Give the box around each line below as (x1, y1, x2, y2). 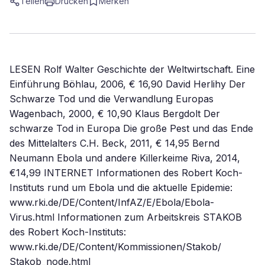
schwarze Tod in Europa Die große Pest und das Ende (9, 122, 253, 134)
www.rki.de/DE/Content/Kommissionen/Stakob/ (9, 241, 221, 253)
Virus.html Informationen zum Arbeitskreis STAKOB (9, 211, 242, 223)
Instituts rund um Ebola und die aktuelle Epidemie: (9, 182, 232, 193)
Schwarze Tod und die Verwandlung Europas (9, 93, 214, 105)
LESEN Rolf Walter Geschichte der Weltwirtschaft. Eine (9, 63, 255, 75)
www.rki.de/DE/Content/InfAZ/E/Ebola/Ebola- (9, 196, 214, 208)
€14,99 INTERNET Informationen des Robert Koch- (9, 167, 243, 179)
